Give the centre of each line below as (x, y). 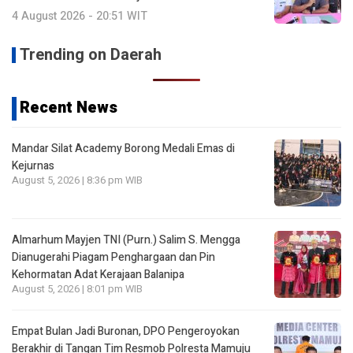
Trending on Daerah (91, 54)
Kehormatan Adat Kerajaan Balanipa (98, 274)
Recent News (69, 107)
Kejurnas (33, 165)
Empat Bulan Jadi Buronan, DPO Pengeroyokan (126, 331)
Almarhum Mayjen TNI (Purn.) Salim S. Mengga (126, 240)
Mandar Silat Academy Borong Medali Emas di (123, 148)
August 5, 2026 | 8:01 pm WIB (77, 289)
